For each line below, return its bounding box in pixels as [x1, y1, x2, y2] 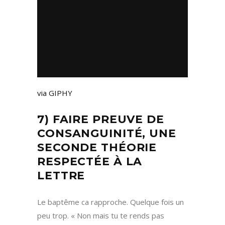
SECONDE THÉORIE [37, 141, 157, 155]
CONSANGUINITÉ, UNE [37, 127, 176, 141]
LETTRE [37, 169, 85, 183]
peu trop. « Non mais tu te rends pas [37, 210, 164, 221]
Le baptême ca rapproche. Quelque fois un [37, 197, 184, 207]
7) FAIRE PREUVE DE [37, 113, 164, 127]
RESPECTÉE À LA [37, 155, 143, 169]
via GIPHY [37, 88, 72, 98]
